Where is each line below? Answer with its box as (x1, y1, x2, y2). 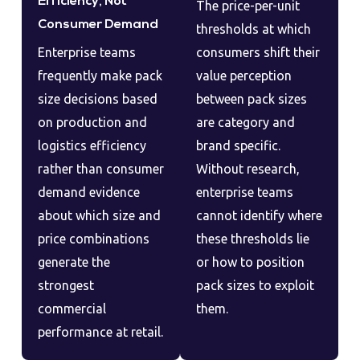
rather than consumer (37, 161, 164, 176)
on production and (37, 114, 147, 129)
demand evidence (37, 184, 140, 199)
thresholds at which (195, 21, 311, 36)
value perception (195, 67, 292, 83)
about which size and (37, 207, 161, 223)
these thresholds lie (195, 231, 309, 246)
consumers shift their (195, 44, 320, 59)
